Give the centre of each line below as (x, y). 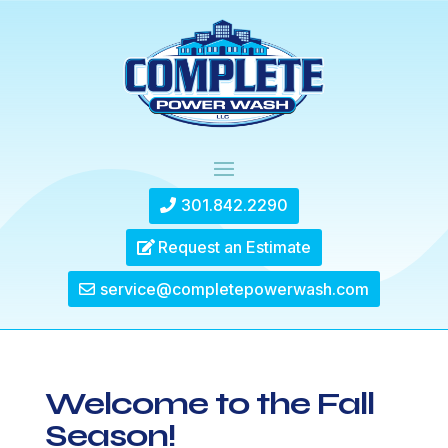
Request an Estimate (234, 246)
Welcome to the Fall (209, 404)
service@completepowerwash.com (234, 288)
